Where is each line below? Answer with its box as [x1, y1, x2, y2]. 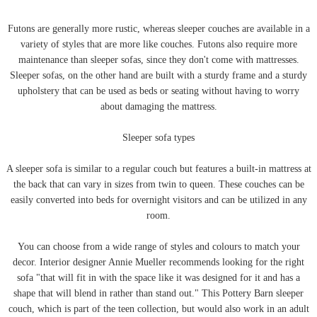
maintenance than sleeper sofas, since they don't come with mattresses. [18, 54, 299, 66]
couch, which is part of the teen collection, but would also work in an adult [8, 304, 309, 315]
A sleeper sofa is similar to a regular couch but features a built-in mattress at [6, 163, 311, 175]
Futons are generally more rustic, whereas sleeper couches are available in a [7, 23, 310, 35]
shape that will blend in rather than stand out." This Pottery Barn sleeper [13, 288, 304, 299]
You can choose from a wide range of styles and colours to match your [17, 241, 300, 253]
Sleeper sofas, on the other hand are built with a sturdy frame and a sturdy [10, 70, 307, 81]
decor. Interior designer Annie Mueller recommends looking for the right [13, 257, 304, 268]
